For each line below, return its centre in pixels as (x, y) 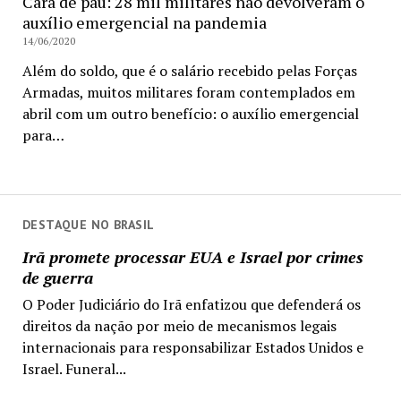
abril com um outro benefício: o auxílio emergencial (190, 114)
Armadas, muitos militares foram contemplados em (188, 93)
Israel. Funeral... (74, 368)
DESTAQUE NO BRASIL (88, 225)
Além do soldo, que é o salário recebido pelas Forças (189, 71)
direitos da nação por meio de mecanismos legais (179, 325)
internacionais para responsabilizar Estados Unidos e (192, 347)
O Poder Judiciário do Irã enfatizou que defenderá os (191, 304)
